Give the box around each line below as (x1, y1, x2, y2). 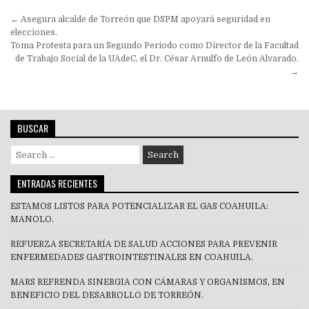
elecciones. (10, 27, 57, 37)
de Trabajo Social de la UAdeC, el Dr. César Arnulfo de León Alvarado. (15, 53, 299, 63)
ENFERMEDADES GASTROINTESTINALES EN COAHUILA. (10, 252, 253, 262)
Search (10, 145, 38, 155)
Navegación (10, 9, 100, 32)
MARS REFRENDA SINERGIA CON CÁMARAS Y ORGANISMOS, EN (10, 277, 285, 287)
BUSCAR (17, 120, 48, 135)
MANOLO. (10, 214, 54, 224)
